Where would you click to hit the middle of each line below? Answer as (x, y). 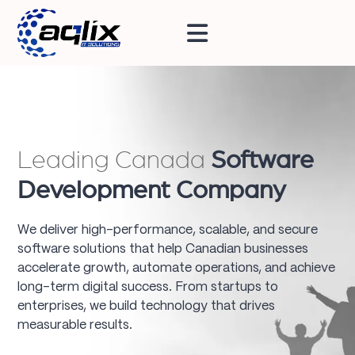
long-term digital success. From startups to (148, 287)
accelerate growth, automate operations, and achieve (177, 268)
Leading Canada (115, 160)
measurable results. (75, 325)
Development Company (152, 190)
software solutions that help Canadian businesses (163, 249)
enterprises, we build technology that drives (147, 306)
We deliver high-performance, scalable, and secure (168, 230)
